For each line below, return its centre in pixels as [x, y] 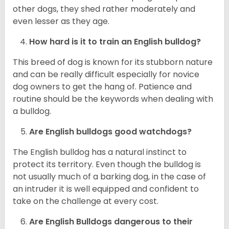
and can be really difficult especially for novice [106, 75]
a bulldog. [33, 111]
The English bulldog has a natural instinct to [100, 152]
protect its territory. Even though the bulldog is [107, 165]
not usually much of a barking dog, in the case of [109, 177]
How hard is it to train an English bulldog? [115, 42]
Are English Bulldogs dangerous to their [111, 222]
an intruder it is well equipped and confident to [106, 189]
